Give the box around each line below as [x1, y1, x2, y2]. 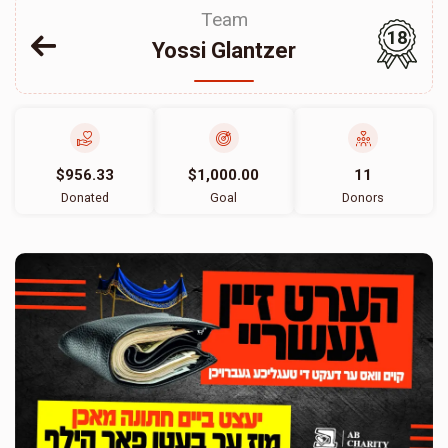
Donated [60, 190, 109, 205]
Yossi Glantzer [152, 38, 296, 63]
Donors [342, 190, 385, 205]
